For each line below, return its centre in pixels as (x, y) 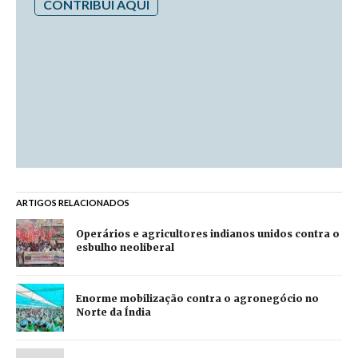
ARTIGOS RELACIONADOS (73, 202)
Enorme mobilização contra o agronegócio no (197, 298)
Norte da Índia (113, 312)
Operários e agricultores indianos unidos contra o (208, 233)
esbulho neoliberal (125, 247)
